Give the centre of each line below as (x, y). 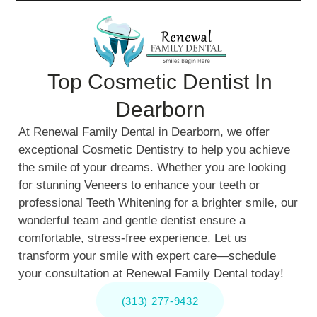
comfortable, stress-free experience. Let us (133, 238)
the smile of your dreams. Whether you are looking (152, 167)
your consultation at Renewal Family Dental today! (151, 273)
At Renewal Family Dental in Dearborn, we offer (144, 132)
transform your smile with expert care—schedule (148, 256)
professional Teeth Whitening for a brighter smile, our (158, 203)
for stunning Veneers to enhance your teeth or (139, 185)
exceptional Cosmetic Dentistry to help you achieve (155, 150)
